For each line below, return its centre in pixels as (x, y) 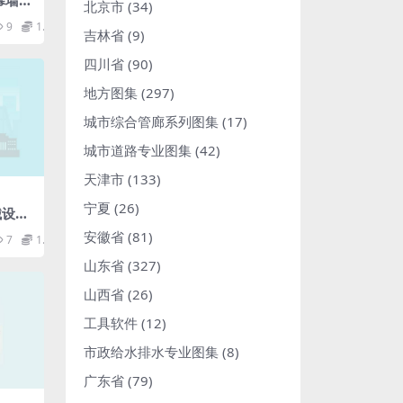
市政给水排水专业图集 (151, 352)
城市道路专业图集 (138, 150)
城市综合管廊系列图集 (151, 121)
